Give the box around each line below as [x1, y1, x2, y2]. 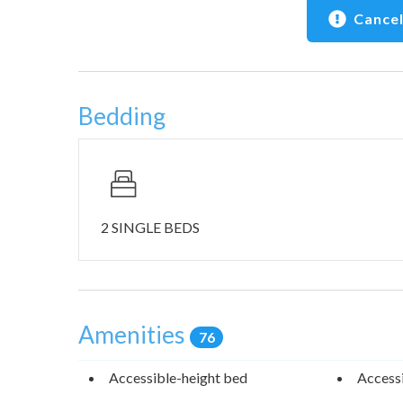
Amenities [78, 320, 190, 350]
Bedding [78, 102, 166, 131]
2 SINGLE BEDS [101, 219, 200, 237]
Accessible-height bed [109, 368, 247, 386]
